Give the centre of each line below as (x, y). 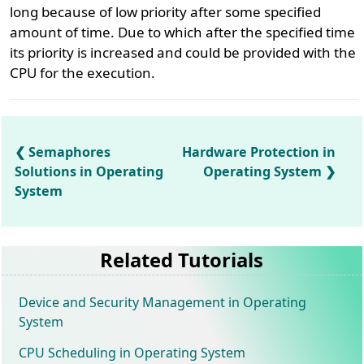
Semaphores (70, 152)
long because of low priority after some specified (166, 12)
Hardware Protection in (259, 152)
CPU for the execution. (83, 73)
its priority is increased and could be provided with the (183, 52)
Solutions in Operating (89, 171)
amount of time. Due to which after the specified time (183, 32)
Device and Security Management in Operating (163, 302)
